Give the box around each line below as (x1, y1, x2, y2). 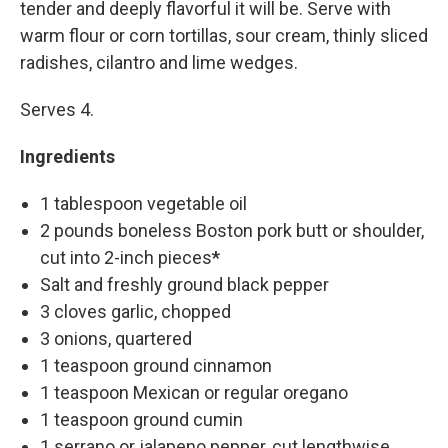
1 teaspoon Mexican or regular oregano (40, 382, 348, 404)
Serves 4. (20, 99, 94, 121)
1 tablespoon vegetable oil (40, 193, 247, 215)
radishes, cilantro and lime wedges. (20, 52, 298, 74)
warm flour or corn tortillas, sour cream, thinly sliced (20, 25, 428, 47)
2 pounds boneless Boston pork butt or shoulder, (40, 220, 424, 242)
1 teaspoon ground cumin (40, 409, 243, 431)
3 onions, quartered (40, 328, 192, 350)
